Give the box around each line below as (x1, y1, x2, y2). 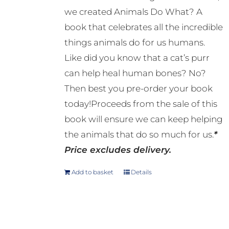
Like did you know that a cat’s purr (64, 53, 210, 63)
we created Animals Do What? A (64, 7, 202, 17)
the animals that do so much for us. (64, 129, 214, 140)
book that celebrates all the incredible (64, 22, 223, 33)
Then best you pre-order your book (64, 83, 213, 94)
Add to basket (71, 168, 113, 176)
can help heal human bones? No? (64, 68, 206, 79)
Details (130, 168, 152, 176)
